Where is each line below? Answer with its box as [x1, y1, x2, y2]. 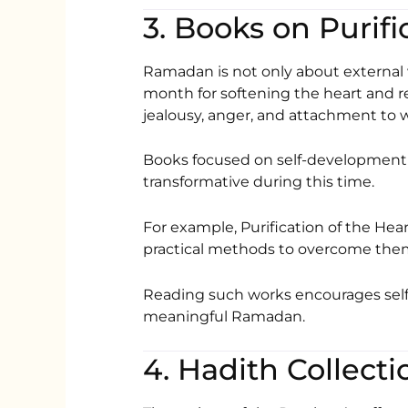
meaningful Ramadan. [143, 307, 306, 325]
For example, [143, 218, 241, 236]
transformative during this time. [143, 173, 375, 191]
